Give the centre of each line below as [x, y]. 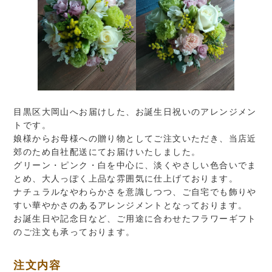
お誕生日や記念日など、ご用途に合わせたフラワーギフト [135, 218]
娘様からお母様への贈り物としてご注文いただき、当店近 [135, 138]
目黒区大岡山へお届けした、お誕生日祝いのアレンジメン [135, 111]
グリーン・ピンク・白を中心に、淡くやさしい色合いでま [135, 165]
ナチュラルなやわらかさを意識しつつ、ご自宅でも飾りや [135, 192]
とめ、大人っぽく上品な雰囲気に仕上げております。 [126, 178]
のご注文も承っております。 [74, 232]
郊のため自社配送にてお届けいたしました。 [107, 151]
